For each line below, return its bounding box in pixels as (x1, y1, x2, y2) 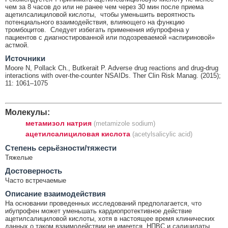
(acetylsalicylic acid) (132, 130, 192, 138)
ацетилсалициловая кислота (25, 129, 130, 138)
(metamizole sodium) (94, 119, 155, 127)
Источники (5, 53, 45, 63)
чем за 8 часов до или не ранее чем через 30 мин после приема (5, 3, 204, 11)
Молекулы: (5, 107, 50, 117)
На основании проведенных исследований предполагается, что (5, 199, 202, 207)
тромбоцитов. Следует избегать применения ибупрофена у (5, 25, 189, 34)
